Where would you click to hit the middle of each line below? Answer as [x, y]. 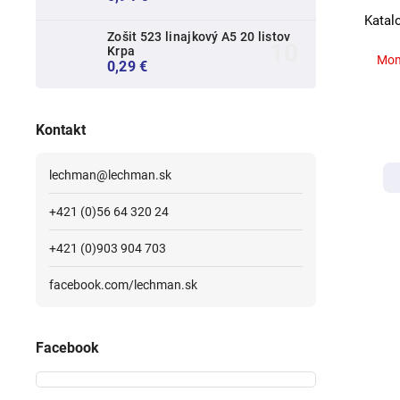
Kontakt [61, 129]
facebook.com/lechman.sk [123, 284]
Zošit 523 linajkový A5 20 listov [199, 37]
